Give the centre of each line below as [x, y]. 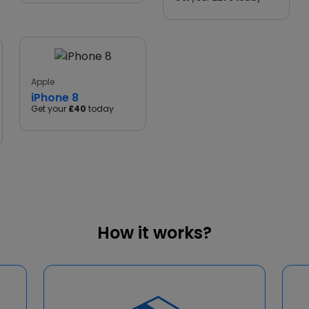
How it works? [154, 233]
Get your [50, 109]
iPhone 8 [55, 98]
